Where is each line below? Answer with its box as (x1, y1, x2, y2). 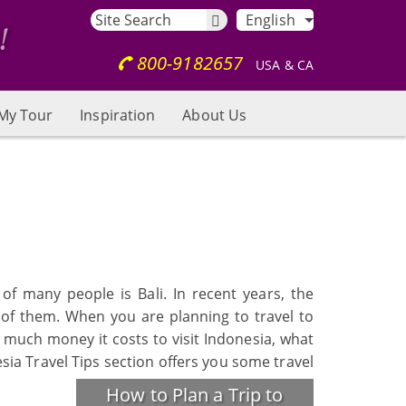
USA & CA (252, 56, 314, 73)
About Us (182, 105, 247, 125)
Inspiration (80, 105, 156, 125)
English (246, 10, 295, 30)
